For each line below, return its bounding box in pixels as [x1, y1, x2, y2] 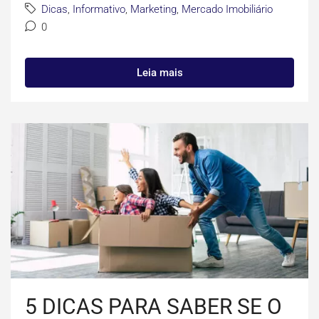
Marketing [130, 3, 177, 16]
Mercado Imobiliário [182, 3, 273, 16]
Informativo [73, 3, 125, 16]
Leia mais [136, 66, 183, 80]
